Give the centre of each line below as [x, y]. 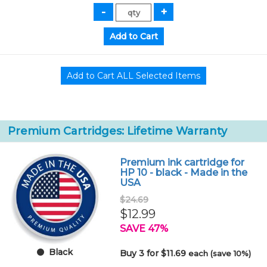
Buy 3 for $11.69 [154, 253]
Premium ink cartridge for [182, 162]
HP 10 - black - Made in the [184, 173]
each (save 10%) [220, 253]
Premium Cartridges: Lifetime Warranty [117, 131]
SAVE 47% [144, 229]
